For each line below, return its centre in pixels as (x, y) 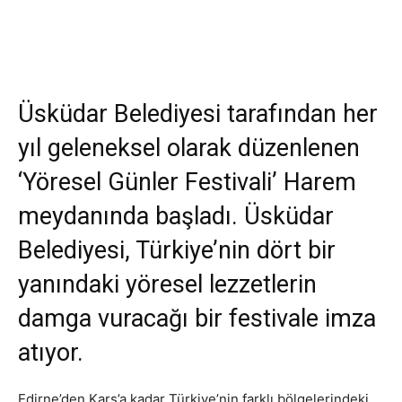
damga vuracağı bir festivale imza (197, 319)
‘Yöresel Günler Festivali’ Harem (187, 183)
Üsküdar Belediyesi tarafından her (198, 114)
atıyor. (51, 353)
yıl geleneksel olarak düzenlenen (189, 149)
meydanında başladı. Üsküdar (176, 217)
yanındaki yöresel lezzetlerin (167, 285)
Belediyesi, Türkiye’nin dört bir (177, 251)
